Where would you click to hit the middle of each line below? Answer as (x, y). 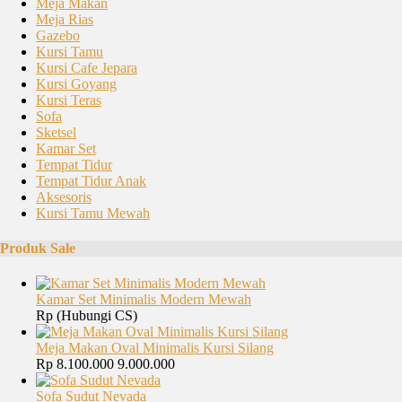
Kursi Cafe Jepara (87, 67)
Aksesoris (64, 197)
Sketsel (56, 132)
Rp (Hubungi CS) (87, 316)
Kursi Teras (69, 100)
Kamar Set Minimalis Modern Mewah (144, 300)
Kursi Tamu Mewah (93, 213)
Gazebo (58, 35)
